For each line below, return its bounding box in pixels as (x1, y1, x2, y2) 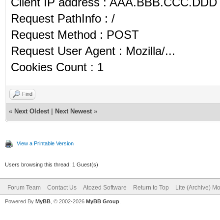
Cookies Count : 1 (11, 60, 104, 74)
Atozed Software (83, 184, 127, 191)
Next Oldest (14, 107, 49, 115)
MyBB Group (86, 198, 119, 204)
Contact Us (47, 184, 77, 191)
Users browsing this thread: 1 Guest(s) (5, 161, 98, 167)
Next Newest (55, 107, 92, 115)
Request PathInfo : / (11, 11, 115, 25)
